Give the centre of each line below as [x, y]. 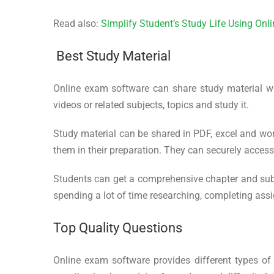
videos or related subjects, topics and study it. [151, 105]
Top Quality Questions [118, 228]
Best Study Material [112, 56]
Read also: [77, 23]
